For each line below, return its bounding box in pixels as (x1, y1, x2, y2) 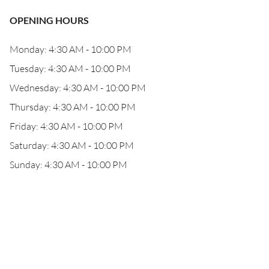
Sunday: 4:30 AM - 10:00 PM (10, 159, 127, 171)
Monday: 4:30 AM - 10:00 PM (10, 43, 131, 55)
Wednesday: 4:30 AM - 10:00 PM (10, 82, 146, 94)
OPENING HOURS (10, 14, 89, 26)
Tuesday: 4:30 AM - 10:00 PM (10, 62, 131, 74)
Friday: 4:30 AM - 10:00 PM (10, 120, 123, 132)
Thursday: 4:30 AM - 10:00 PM (10, 101, 136, 113)
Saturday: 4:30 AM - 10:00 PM (10, 139, 134, 151)
